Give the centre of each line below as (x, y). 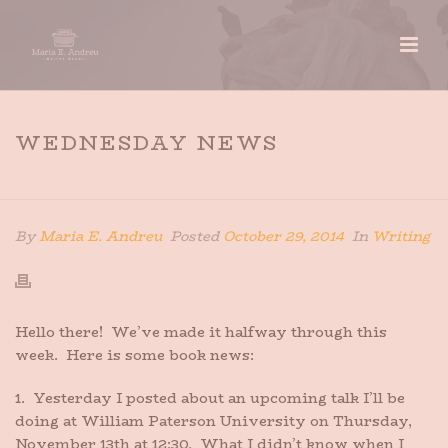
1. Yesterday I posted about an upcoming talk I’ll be (210, 398)
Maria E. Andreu (100, 236)
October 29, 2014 (283, 236)
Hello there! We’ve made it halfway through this (201, 332)
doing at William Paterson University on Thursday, (213, 421)
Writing (401, 236)
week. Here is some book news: (134, 355)
